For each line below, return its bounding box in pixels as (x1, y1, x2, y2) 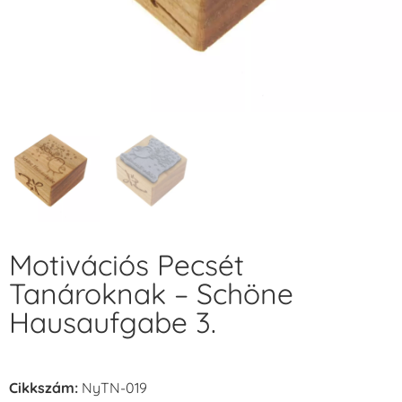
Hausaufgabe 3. (9, 303, 216, 340)
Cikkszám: (9, 378, 82, 397)
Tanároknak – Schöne (9, 275, 293, 311)
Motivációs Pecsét (9, 246, 244, 283)
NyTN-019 (82, 378, 147, 397)
